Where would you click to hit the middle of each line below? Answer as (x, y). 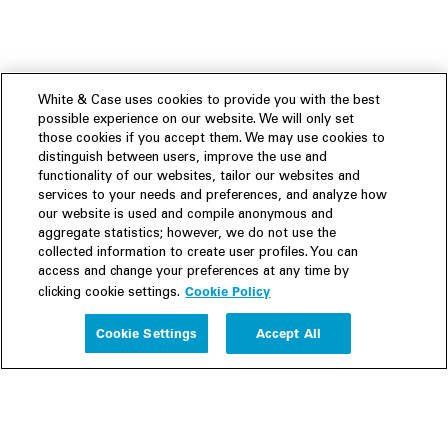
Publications (56, 424)
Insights (44, 389)
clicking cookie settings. (109, 293)
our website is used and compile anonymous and (186, 215)
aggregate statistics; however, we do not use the (187, 234)
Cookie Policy (228, 291)
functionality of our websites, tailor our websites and (199, 177)
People (39, 339)
